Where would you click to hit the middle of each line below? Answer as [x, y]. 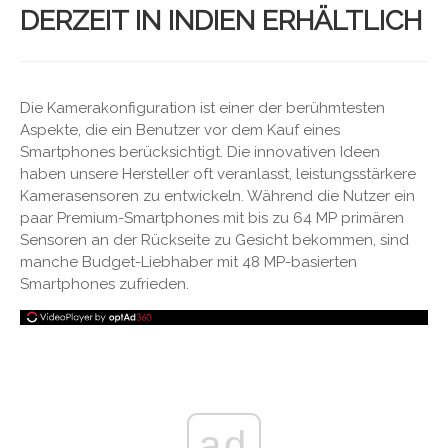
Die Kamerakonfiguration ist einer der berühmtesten [202, 108]
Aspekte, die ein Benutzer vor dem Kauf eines [180, 130]
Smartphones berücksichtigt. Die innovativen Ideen [200, 152]
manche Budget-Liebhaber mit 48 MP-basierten [188, 262]
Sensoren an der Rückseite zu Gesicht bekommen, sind [214, 240]
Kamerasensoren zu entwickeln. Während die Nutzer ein [217, 196]
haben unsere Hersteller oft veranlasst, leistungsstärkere [218, 174]
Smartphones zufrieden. [104, 284]
